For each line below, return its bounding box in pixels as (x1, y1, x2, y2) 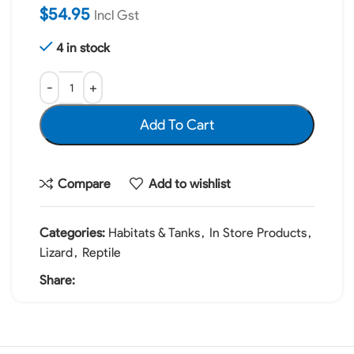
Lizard (40, 245, 73, 260)
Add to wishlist (148, 175, 231, 191)
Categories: (40, 225, 105, 240)
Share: (40, 273, 75, 288)
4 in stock (56, 40, 110, 55)
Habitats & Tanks (108, 225, 200, 240)
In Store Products (209, 225, 307, 240)
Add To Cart (140, 116, 214, 134)
